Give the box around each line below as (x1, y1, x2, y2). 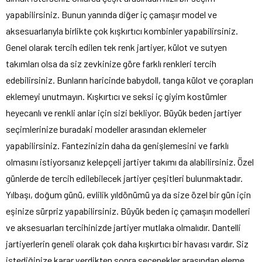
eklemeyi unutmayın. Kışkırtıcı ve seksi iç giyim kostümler (6, 91, 227, 102)
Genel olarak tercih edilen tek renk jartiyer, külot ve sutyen (6, 42, 227, 53)
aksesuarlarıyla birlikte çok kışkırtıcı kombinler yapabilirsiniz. (6, 25, 238, 37)
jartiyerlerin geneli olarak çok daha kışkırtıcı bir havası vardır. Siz (6, 238, 249, 250)
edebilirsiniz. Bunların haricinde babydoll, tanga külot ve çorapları (6, 74, 253, 86)
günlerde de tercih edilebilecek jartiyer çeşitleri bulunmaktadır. (6, 173, 243, 184)
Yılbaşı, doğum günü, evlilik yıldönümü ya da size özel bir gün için (6, 189, 251, 201)
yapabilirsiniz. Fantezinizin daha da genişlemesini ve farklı (6, 140, 229, 151)
